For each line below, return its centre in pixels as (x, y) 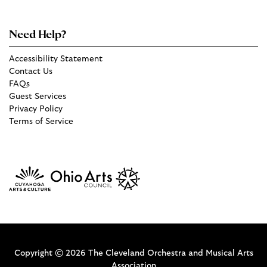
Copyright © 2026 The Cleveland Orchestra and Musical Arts (133, 254)
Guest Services (38, 97)
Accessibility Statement (56, 59)
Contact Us (31, 72)
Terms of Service (41, 122)
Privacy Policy (36, 109)
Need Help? (38, 35)
